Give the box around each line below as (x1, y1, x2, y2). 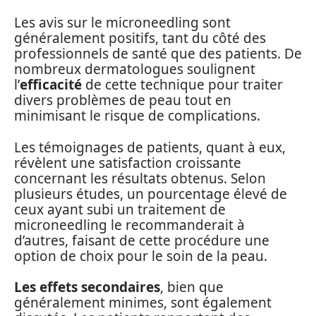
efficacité (20, 75, 82, 94)
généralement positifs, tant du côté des (14, 29, 266, 47)
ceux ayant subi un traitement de (14, 200, 226, 219)
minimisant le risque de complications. (14, 107, 260, 125)
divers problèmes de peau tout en (14, 91, 231, 109)
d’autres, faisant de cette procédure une (14, 231, 269, 250)
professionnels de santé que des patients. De (14, 44, 302, 63)
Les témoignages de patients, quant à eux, (14, 138, 286, 157)
